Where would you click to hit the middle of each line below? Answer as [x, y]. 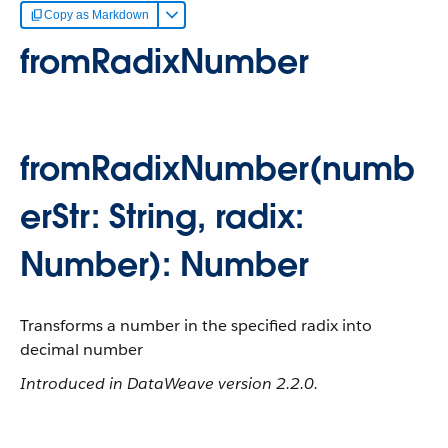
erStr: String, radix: [162, 216]
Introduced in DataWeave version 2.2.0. [169, 383]
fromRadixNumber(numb [217, 168]
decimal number [81, 349]
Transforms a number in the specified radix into [196, 325]
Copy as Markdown [96, 15]
